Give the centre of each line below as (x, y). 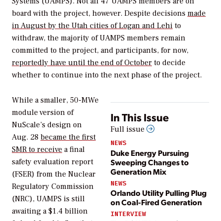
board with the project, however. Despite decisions (100, 14)
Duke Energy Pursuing (150, 152)
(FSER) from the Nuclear (54, 174)
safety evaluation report (53, 162)
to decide (169, 63)
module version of (43, 113)
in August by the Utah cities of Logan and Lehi (92, 26)
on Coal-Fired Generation (156, 202)
